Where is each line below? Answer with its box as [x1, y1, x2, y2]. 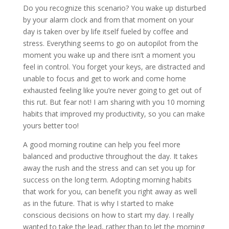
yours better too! [22, 120, 79, 130]
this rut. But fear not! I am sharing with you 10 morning [22, 97, 204, 107]
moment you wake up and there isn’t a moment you [22, 50, 195, 60]
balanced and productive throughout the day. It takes [22, 151, 198, 161]
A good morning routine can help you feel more [22, 139, 180, 149]
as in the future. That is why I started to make [22, 198, 174, 208]
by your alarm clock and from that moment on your [22, 14, 194, 25]
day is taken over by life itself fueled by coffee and [22, 26, 188, 36]
